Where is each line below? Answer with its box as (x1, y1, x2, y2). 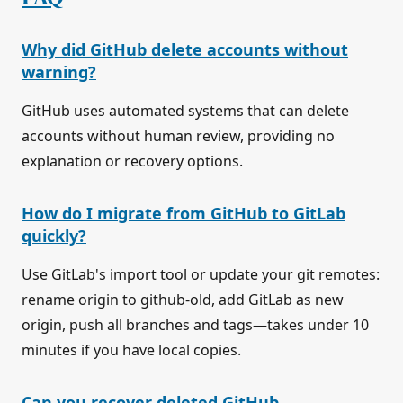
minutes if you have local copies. (22, 340, 241, 361)
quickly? (22, 225, 86, 247)
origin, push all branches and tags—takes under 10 (22, 315, 369, 336)
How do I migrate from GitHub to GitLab (22, 202, 345, 225)
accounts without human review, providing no (22, 126, 335, 147)
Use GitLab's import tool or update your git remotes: (22, 264, 380, 285)
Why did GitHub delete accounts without (22, 39, 348, 61)
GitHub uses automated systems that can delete (22, 101, 349, 121)
